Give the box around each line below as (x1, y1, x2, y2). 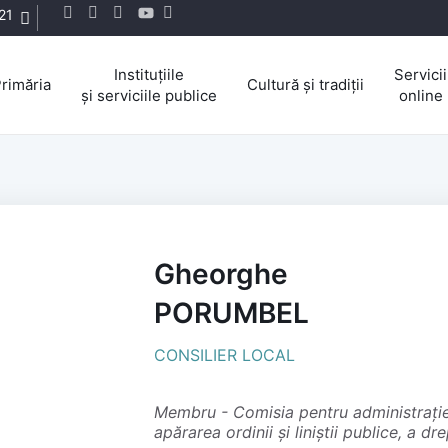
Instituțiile (114, 64, 184, 84)
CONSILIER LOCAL (154, 344, 295, 365)
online (398, 85, 443, 105)
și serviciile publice (81, 85, 217, 105)
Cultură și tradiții (247, 75, 364, 95)
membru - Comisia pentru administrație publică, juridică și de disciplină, (154, 401, 168, 422)
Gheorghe (154, 256, 288, 291)
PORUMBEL (154, 295, 309, 330)
